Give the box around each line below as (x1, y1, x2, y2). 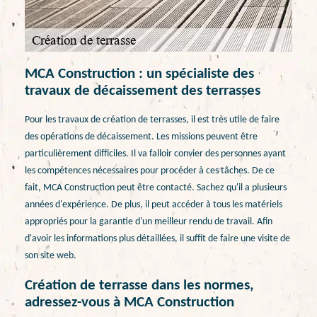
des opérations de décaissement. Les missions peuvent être (25, 132, 258, 143)
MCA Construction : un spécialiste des (25, 66, 254, 81)
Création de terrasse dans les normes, (25, 277, 253, 293)
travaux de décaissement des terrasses (25, 83, 260, 98)
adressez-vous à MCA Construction (25, 294, 234, 310)
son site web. (25, 250, 76, 262)
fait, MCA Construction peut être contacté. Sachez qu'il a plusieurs (25, 183, 287, 194)
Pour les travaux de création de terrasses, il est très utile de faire (25, 115, 279, 126)
